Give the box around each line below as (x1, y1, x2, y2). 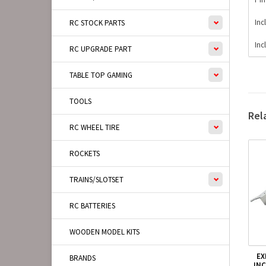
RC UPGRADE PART (69, 44, 132, 54)
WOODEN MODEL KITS (69, 227, 140, 237)
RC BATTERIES (69, 201, 115, 211)
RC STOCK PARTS (69, 18, 125, 28)
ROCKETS (69, 148, 100, 159)
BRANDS (69, 253, 96, 263)
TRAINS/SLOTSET (69, 175, 123, 185)
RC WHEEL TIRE (69, 122, 120, 132)
